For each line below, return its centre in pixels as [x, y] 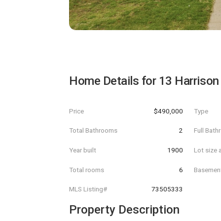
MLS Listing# [88, 189]
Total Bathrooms [93, 130]
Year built [83, 150]
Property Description [124, 209]
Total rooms [87, 169]
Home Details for [114, 81]
